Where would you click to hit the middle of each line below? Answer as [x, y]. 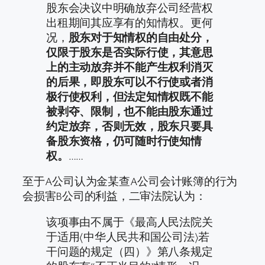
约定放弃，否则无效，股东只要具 [130, 126]
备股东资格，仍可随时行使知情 [124, 140]
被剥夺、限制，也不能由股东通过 [130, 111]
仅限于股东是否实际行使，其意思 [130, 52]
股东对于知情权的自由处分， [140, 37]
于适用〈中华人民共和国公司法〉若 [128, 236]
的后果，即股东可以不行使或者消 [130, 81]
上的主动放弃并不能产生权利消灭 [130, 67]
